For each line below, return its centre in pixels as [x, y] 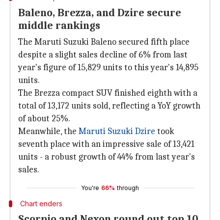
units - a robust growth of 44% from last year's [107, 157]
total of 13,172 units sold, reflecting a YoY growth [109, 106]
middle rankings [59, 26]
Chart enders [41, 204]
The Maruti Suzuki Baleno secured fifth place [104, 42]
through [128, 188]
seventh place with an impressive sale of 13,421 [106, 144]
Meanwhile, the [48, 131]
